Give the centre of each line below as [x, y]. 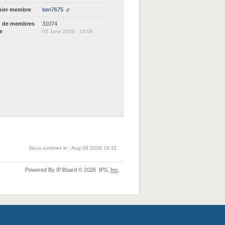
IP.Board [67, 170]
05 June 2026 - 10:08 [68, 31]
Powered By [41, 170]
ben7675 [53, 10]
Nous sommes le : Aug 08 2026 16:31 [73, 148]
